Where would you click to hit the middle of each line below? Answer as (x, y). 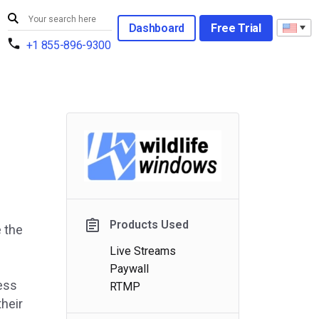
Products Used (150, 225)
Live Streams (143, 251)
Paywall (130, 269)
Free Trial (236, 28)
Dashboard (156, 28)
